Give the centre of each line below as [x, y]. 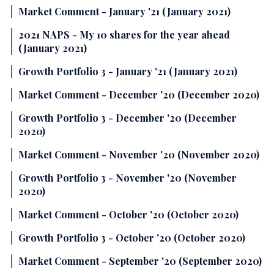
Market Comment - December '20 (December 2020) [139, 95]
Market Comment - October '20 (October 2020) [128, 215]
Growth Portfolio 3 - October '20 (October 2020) [132, 238]
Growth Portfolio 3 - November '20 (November [128, 178]
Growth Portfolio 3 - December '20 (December [128, 118]
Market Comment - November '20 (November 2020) [139, 155]
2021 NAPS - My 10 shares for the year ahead [124, 35]
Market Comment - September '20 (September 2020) [140, 261]
